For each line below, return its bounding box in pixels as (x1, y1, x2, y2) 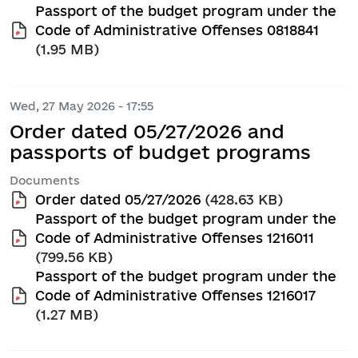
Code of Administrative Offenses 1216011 (35, 229, 314, 245)
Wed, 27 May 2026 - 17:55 (10, 99, 153, 113)
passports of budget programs (10, 141, 311, 163)
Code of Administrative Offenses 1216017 (35, 287, 316, 303)
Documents (10, 173, 80, 188)
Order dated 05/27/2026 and (10, 121, 284, 142)
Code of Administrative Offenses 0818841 (35, 22, 319, 38)
